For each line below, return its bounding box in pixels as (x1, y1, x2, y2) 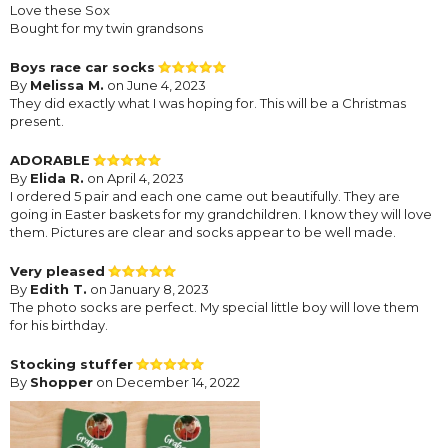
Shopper (30, 373, 93, 390)
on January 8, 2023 (87, 280, 209, 297)
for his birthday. (10, 316, 108, 333)
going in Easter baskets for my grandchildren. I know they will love (10, 205, 432, 222)
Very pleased (10, 262, 105, 279)
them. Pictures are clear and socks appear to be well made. (10, 223, 396, 240)
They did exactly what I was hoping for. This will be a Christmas (10, 94, 406, 111)
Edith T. (30, 280, 87, 297)
